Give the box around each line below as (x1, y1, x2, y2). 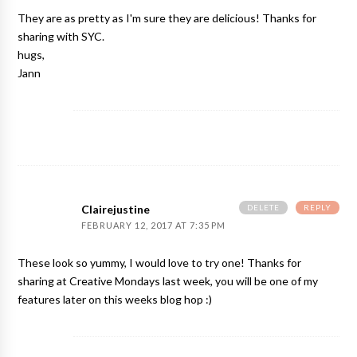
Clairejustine (81, 204, 151, 216)
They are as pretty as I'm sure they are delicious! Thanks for (18, 13, 317, 25)
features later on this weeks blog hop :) (18, 294, 213, 306)
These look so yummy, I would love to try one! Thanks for (18, 257, 302, 269)
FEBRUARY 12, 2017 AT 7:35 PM (81, 222, 226, 231)
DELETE (246, 203, 280, 213)
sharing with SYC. (18, 31, 105, 43)
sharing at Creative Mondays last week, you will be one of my (18, 276, 319, 288)
